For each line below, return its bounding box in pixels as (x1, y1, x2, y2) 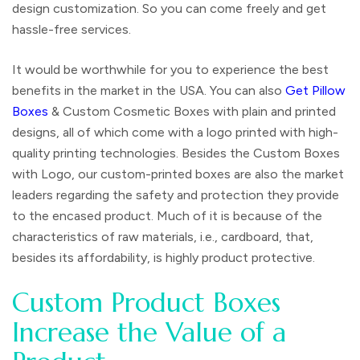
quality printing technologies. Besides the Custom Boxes (12, 145, 340, 161)
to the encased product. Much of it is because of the (12, 207, 322, 223)
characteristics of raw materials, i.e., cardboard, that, (12, 228, 313, 244)
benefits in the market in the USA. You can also (12, 82, 285, 98)
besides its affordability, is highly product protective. (12, 249, 315, 265)
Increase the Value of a (12, 315, 286, 349)
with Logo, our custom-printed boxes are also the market (12, 166, 344, 182)
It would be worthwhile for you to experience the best (12, 61, 329, 77)
